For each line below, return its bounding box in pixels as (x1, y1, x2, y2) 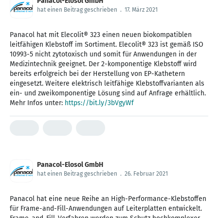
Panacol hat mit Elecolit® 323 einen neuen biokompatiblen (10, 31, 192, 39)
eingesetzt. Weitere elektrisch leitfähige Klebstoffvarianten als (10, 79, 204, 88)
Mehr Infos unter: (10, 99, 65, 108)
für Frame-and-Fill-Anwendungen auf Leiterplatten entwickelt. (10, 204, 202, 213)
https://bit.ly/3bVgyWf (65, 99, 134, 108)
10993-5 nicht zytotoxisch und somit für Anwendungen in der (10, 50, 197, 59)
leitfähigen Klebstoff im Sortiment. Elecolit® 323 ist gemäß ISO (10, 40, 203, 49)
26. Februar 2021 (125, 170, 168, 178)
